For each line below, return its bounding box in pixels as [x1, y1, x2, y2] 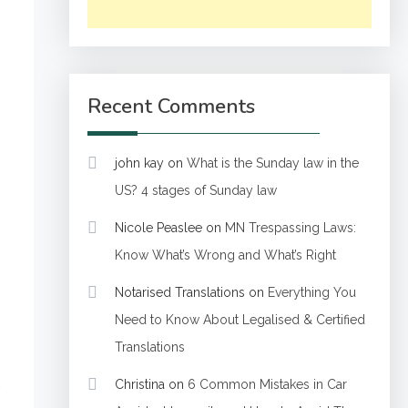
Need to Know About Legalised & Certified [114, 312, 365, 327]
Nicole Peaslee [114, 220, 202, 235]
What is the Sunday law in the [186, 156, 359, 170]
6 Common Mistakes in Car [187, 377, 347, 392]
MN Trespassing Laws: [224, 220, 356, 235]
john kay [114, 156, 164, 170]
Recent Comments [87, 93, 255, 120]
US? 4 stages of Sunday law [114, 183, 277, 198]
